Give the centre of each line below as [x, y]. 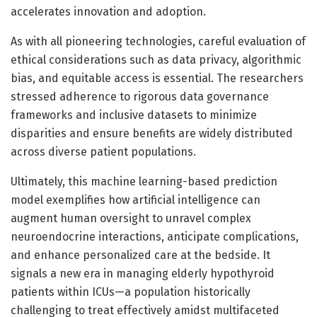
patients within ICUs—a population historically [131, 292]
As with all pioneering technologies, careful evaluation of [158, 41]
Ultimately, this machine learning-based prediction [144, 181]
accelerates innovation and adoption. [108, 11]
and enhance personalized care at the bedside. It [140, 255]
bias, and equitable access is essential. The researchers [157, 78]
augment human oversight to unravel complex [131, 218]
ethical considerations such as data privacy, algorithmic [156, 59]
